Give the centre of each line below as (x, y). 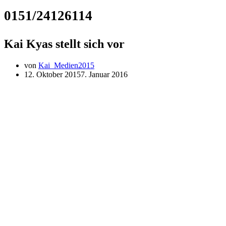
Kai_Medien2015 (66, 65)
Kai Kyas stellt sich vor (64, 44)
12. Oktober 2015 (52, 74)
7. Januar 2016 (104, 74)
